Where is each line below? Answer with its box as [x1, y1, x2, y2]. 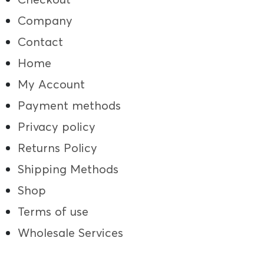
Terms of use [18, 204, 88, 219]
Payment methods [18, 98, 121, 113]
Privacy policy [18, 119, 95, 134]
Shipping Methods [18, 161, 118, 177]
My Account [18, 77, 85, 92]
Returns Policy [18, 140, 97, 156]
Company [18, 13, 72, 28]
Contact [18, 34, 63, 49]
